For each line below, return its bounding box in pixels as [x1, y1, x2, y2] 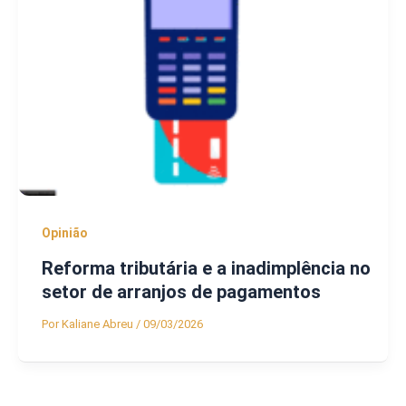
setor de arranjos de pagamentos [41, 281, 321, 304]
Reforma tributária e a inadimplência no [41, 257, 371, 280]
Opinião [41, 225, 88, 240]
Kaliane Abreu [61, 317, 136, 332]
